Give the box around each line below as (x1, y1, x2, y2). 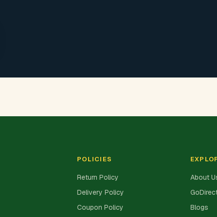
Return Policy (77, 172, 119, 182)
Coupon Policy (77, 202, 124, 212)
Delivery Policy (77, 187, 124, 197)
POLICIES (77, 155, 112, 163)
